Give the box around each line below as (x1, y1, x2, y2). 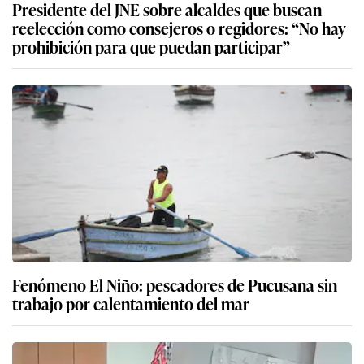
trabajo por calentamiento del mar (12, 291, 249, 316)
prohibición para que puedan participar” (12, 34, 290, 59)
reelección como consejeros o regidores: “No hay (12, 15, 346, 41)
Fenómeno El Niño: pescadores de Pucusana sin (12, 272, 337, 297)
